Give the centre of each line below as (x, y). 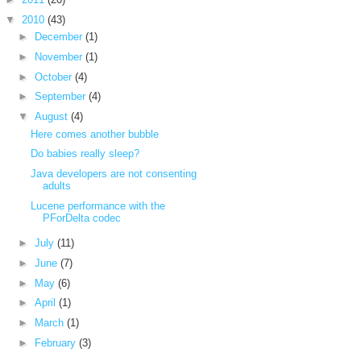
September (61, 97)
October (54, 77)
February (56, 342)
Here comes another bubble (95, 134)
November (60, 56)
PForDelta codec (82, 218)
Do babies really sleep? (85, 154)
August (52, 116)
